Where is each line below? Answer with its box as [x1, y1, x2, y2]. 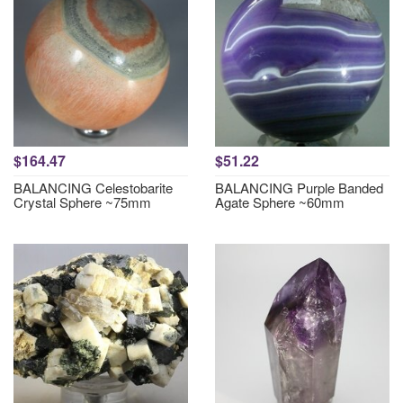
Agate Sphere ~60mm [215, 193, 345, 211]
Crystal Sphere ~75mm [13, 193, 151, 211]
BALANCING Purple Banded [215, 178, 383, 197]
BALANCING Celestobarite [13, 178, 173, 197]
